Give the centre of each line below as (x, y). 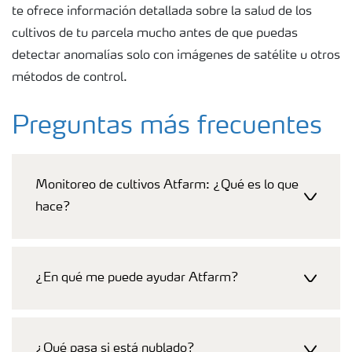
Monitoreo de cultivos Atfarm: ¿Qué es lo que (167, 185)
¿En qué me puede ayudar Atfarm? (137, 278)
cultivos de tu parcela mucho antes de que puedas (155, 33)
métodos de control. (70, 77)
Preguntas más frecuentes (167, 127)
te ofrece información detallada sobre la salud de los (162, 11)
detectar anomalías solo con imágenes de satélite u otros (176, 55)
